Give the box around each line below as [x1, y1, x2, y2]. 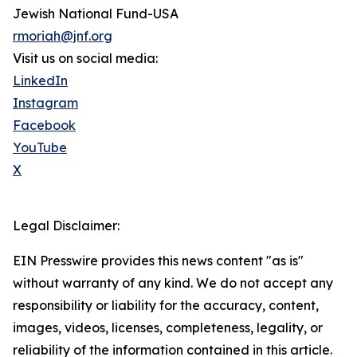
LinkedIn [13, 73, 68, 89]
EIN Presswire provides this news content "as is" [13, 253, 304, 269]
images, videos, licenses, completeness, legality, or [13, 320, 323, 336]
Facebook [13, 117, 76, 134]
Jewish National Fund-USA [13, 6, 178, 22]
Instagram [13, 95, 78, 112]
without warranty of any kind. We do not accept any [13, 275, 333, 292]
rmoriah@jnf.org [13, 28, 112, 45]
